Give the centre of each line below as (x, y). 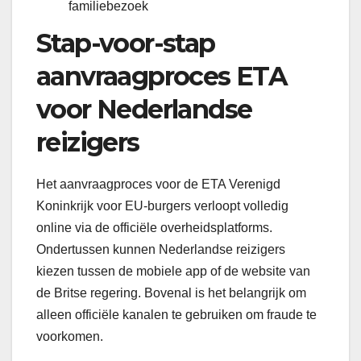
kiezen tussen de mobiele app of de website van (173, 272)
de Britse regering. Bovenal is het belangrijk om (171, 293)
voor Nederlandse (144, 110)
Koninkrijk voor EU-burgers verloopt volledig (162, 206)
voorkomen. (70, 337)
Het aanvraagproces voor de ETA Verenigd (158, 185)
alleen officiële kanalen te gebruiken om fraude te (176, 315)
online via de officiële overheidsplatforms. (154, 228)
